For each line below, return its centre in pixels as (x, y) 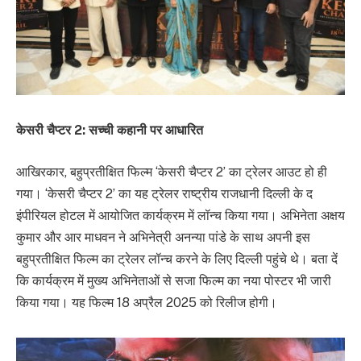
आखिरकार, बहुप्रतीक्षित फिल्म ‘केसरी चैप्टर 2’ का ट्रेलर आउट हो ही (172, 172)
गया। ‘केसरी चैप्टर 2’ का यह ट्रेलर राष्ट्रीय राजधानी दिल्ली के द (164, 193)
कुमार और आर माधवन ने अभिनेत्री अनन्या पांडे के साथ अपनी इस (163, 237)
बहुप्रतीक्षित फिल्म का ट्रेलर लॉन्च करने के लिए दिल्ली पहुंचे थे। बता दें (177, 259)
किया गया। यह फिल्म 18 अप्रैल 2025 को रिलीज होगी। (147, 302)
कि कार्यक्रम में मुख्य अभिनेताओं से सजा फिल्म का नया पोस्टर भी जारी (174, 280)
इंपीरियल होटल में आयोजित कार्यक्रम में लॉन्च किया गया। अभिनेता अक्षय (180, 215)
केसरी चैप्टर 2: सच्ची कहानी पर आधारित (110, 131)
